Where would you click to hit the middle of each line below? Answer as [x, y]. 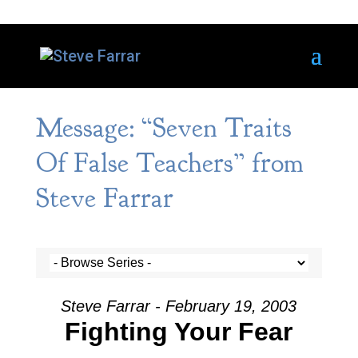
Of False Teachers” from [169, 163]
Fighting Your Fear [179, 332]
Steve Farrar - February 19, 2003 [179, 306]
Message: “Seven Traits [163, 128]
